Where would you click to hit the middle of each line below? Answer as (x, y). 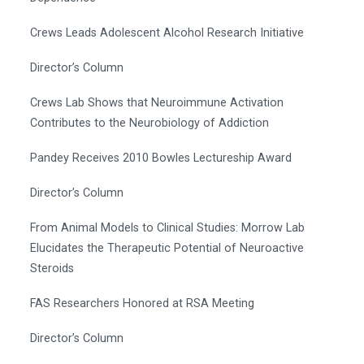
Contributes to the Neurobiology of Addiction (149, 123)
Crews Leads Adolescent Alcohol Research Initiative (167, 32)
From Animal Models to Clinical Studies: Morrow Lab (167, 227)
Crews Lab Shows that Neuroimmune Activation (157, 102)
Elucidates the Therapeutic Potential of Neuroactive (167, 248)
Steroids (52, 268)
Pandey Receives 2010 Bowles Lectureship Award (161, 158)
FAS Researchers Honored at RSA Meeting (142, 303)
